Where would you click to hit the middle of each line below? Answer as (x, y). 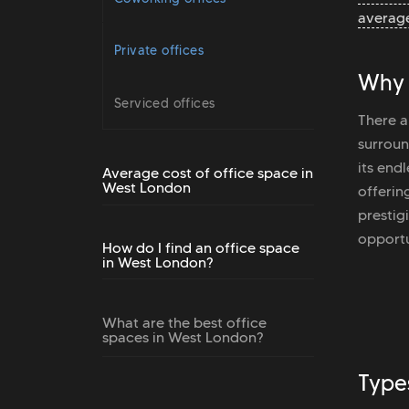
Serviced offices (165, 103)
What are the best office (184, 323)
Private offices (159, 51)
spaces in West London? (183, 338)
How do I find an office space (201, 247)
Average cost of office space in (208, 173)
